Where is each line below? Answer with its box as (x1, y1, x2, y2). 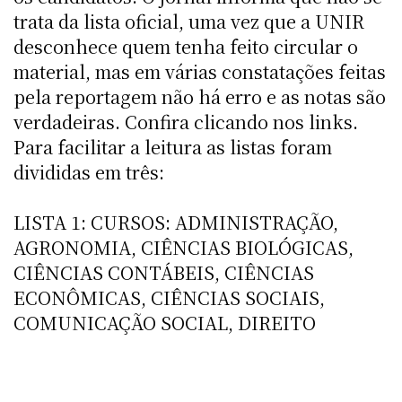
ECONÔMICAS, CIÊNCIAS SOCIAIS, (13, 284, 325, 310)
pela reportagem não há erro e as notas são (13, 83, 386, 109)
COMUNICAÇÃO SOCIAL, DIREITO (13, 309, 316, 336)
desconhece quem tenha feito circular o (13, 32, 358, 59)
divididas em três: (13, 158, 164, 185)
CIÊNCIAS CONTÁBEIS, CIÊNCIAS (13, 258, 314, 285)
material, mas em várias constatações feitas (13, 57, 386, 84)
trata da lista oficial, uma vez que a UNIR (13, 7, 364, 34)
